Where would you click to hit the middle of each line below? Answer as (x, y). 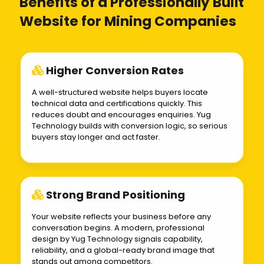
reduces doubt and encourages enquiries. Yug (121, 115)
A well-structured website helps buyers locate (120, 93)
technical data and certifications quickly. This (117, 104)
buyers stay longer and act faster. (96, 137)
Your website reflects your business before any (121, 217)
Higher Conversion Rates (115, 71)
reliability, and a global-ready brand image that (123, 250)
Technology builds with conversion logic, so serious (130, 126)
